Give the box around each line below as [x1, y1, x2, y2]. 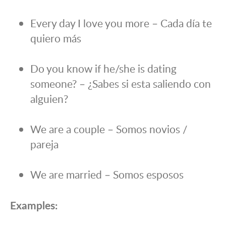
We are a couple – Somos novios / [30, 122, 187, 137]
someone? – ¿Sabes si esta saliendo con [30, 76, 211, 91]
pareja [30, 137, 59, 152]
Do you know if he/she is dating [30, 61, 177, 76]
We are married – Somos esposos [30, 167, 184, 182]
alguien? [30, 91, 68, 106]
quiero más [30, 31, 81, 46]
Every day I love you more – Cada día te [30, 16, 212, 31]
